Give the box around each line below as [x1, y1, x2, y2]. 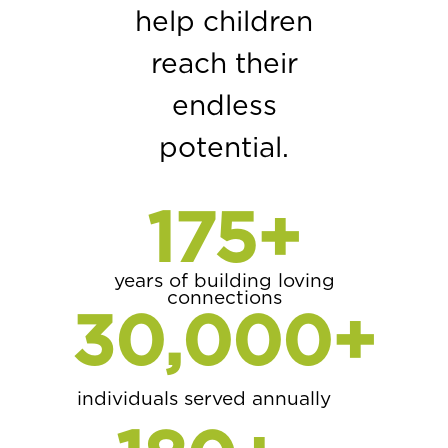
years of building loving [113, 268, 335, 292]
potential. [159, 130, 289, 165]
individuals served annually [76, 386, 331, 410]
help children [135, 4, 313, 39]
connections [166, 285, 282, 309]
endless [171, 88, 277, 123]
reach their [150, 46, 298, 81]
